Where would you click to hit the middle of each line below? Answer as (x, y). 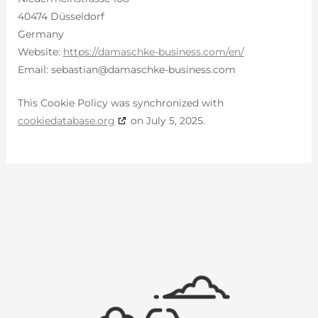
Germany (40, 34)
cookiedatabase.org (66, 121)
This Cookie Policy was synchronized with (120, 103)
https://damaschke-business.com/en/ (153, 51)
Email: (34, 69)
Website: (40, 51)
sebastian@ (79, 69)
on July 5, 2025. (166, 121)
